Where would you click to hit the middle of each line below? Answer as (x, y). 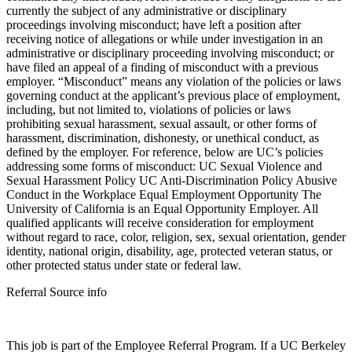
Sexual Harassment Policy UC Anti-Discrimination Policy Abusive (172, 181)
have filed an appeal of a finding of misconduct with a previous (162, 68)
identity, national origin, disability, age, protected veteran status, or (169, 251)
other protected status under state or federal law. (124, 266)
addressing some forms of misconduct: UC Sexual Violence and (164, 167)
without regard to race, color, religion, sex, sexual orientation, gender (176, 237)
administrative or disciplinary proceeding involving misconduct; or (170, 53)
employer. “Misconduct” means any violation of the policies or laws (174, 82)
